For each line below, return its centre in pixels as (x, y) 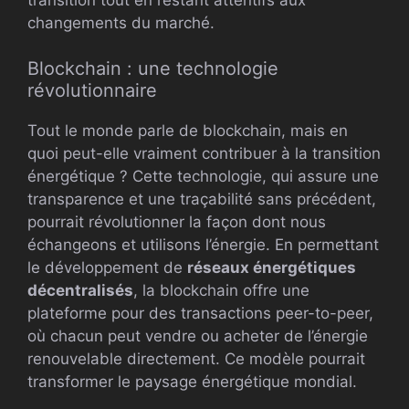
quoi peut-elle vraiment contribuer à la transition (204, 154)
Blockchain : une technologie (153, 69)
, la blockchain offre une (221, 291)
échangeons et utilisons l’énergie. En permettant (203, 245)
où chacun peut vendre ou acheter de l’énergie (198, 336)
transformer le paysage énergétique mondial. (192, 382)
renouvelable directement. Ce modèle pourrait (196, 359)
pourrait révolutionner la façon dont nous (177, 222)
